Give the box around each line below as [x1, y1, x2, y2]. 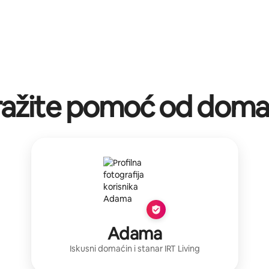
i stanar [133, 243, 165, 254]
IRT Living [164, 243, 200, 254]
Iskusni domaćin [69, 243, 132, 254]
